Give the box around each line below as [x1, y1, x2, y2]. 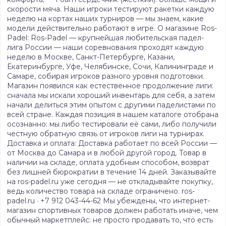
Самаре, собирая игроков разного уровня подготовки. [7, 72, 204, 81]
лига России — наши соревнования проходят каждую [7, 43, 204, 52]
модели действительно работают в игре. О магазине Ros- [7, 24, 217, 33]
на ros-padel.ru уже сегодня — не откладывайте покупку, [7, 177, 213, 187]
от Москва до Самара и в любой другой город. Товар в [7, 148, 206, 158]
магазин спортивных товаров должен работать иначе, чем [7, 206, 218, 215]
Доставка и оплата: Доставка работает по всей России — [7, 139, 217, 148]
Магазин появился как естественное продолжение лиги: [7, 81, 213, 91]
